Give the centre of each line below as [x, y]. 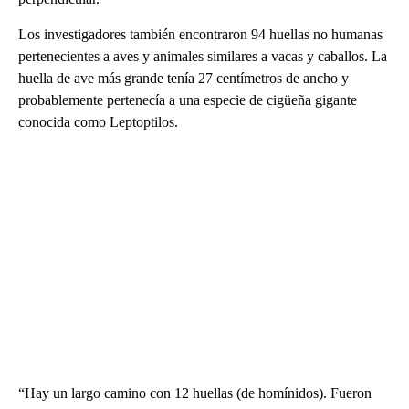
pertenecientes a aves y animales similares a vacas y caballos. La [203, 56]
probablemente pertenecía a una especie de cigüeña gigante [188, 100]
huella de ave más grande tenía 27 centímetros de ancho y [184, 78]
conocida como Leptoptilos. [98, 121]
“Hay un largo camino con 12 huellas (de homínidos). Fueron [195, 393]
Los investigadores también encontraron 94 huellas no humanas [200, 34]
